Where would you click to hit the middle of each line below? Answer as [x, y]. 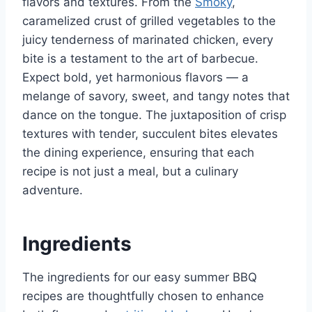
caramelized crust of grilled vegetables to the [149, 21]
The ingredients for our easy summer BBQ [140, 277]
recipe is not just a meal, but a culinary [130, 171]
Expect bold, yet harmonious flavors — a [135, 77]
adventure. [53, 190]
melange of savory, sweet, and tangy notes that [156, 96]
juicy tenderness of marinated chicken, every [148, 39]
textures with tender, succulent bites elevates [150, 133]
